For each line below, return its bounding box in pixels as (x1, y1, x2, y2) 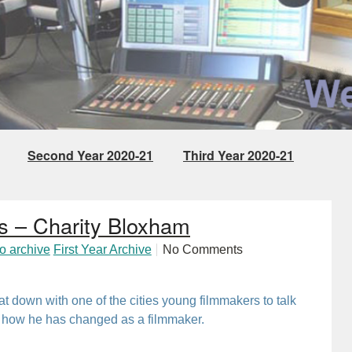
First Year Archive (53, 242, 152, 256)
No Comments (162, 242, 243, 256)
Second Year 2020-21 (27, 146, 153, 164)
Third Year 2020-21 (183, 146, 294, 164)
